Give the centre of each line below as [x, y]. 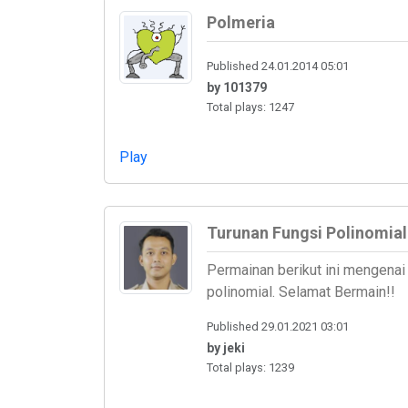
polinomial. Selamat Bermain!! [301, 291]
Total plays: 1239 [250, 368]
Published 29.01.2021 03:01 [278, 327]
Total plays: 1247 [250, 107]
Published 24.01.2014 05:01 [278, 66]
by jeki [226, 348]
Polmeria [241, 22]
